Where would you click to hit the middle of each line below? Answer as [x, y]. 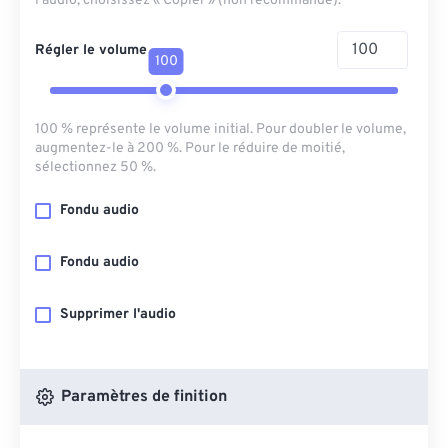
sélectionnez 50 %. [95, 167]
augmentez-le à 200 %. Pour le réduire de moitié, [190, 148]
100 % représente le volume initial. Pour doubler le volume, [220, 129]
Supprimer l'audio [118, 314]
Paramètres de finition [141, 397]
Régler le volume [91, 50]
